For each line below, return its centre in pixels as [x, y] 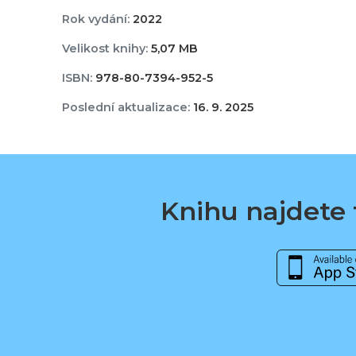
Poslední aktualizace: [126, 108]
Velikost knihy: [104, 49]
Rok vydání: [95, 19]
